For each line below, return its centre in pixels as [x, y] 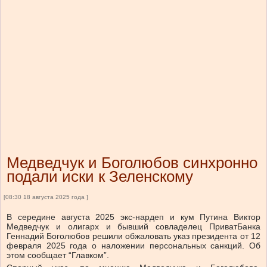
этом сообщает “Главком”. [58, 255]
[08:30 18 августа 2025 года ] [46, 197]
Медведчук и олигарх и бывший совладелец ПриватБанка [133, 227]
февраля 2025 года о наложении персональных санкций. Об [133, 246]
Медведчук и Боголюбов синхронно [132, 163]
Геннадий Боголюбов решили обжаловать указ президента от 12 [133, 236]
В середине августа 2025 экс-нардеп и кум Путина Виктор [133, 217]
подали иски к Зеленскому [100, 177]
